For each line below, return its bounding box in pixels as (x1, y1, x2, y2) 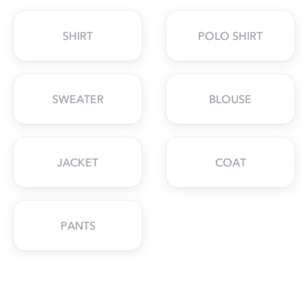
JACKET (57, 155, 98, 170)
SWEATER (52, 92, 104, 107)
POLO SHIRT (198, 29, 263, 43)
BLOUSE (209, 92, 252, 107)
